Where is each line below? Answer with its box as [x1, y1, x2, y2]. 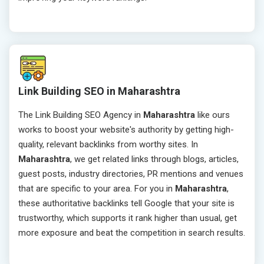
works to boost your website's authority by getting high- [18, 124, 234, 136]
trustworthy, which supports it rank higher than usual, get [18, 213, 237, 224]
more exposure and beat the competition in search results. [18, 227, 245, 239]
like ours [195, 110, 230, 121]
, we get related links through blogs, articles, [70, 154, 239, 165]
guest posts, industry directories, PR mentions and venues [18, 169, 243, 180]
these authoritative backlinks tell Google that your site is [18, 198, 235, 209]
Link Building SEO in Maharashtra [18, 85, 180, 98]
